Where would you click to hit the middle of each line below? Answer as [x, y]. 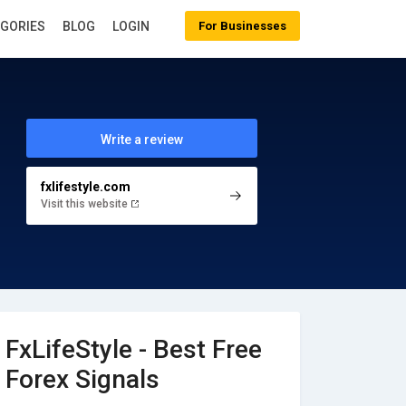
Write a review [141, 140]
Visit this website [85, 203]
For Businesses [242, 26]
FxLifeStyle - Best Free [134, 349]
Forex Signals [82, 379]
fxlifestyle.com [85, 186]
